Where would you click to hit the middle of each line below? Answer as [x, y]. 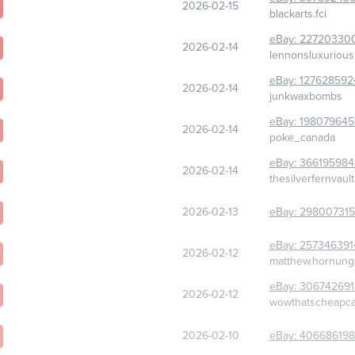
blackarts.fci [298, 14]
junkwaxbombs [305, 97]
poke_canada [302, 138]
